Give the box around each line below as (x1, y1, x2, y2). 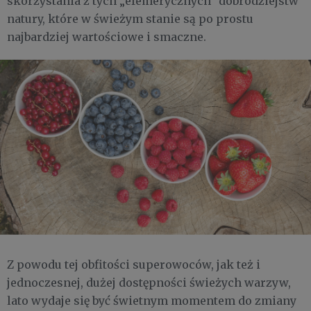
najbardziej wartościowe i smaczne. (7, 29, 206, 44)
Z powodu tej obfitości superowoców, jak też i (7, 257, 260, 271)
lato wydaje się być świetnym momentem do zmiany (7, 293, 296, 308)
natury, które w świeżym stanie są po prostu (7, 11, 253, 26)
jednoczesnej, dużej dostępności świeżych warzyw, (7, 275, 291, 289)
